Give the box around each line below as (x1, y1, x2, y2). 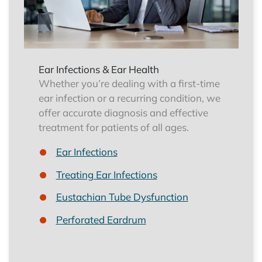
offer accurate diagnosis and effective (38, 106, 208, 119)
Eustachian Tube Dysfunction (56, 191, 188, 204)
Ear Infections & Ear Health (38, 63, 159, 75)
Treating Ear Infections (56, 168, 157, 181)
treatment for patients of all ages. (38, 120, 189, 133)
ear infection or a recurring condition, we (38, 91, 220, 104)
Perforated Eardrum (56, 213, 146, 226)
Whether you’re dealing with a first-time (38, 77, 220, 89)
